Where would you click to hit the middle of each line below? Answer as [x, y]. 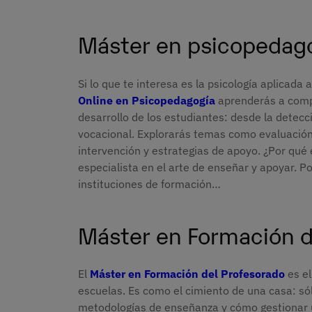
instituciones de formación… [149, 184]
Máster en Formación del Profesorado [187, 274]
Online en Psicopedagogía [147, 101]
